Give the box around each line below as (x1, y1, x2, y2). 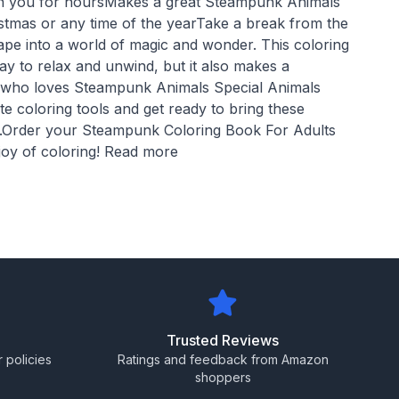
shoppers (194, 370, 251, 385)
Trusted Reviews (167, 331, 279, 349)
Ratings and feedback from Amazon (117, 352, 329, 367)
